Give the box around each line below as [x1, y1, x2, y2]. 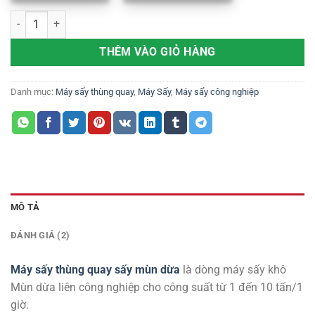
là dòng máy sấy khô [183, 262, 286, 276]
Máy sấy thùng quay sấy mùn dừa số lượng [10, 11, 198, 24]
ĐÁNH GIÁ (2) [11, 229, 70, 240]
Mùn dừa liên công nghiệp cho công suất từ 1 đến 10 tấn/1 [11, 280, 303, 294]
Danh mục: [11, 86, 56, 97]
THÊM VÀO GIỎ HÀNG [99, 45, 216, 58]
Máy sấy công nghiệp [175, 86, 259, 97]
